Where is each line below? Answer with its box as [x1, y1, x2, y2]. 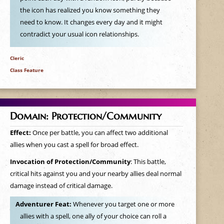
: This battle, [130, 157, 166, 166]
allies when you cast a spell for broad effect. [9, 140, 138, 149]
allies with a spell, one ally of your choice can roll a [20, 211, 167, 221]
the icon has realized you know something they [20, 5, 160, 15]
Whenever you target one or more [72, 199, 174, 209]
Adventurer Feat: [15, 199, 73, 209]
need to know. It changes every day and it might [20, 17, 163, 27]
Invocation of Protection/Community [9, 157, 130, 166]
